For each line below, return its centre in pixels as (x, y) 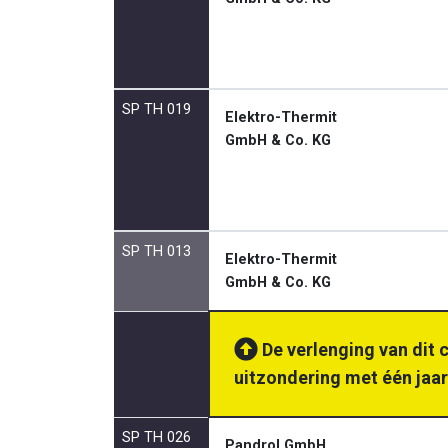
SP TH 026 (156, 437)
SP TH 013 (156, 251)
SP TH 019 (156, 109)
